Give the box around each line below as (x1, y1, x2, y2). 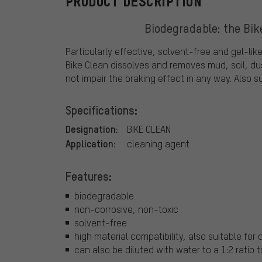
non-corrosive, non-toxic (74, 203, 178, 216)
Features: (65, 168, 112, 184)
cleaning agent (127, 137, 189, 150)
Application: (65, 136, 116, 150)
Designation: (65, 122, 118, 135)
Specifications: (65, 102, 137, 118)
